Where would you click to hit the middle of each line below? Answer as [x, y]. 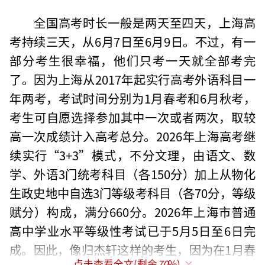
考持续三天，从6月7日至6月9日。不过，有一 [132, 41]
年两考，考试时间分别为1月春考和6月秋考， [132, 98]
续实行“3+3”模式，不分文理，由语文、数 [132, 155]
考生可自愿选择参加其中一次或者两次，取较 [132, 117]
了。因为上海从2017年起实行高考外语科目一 [132, 79]
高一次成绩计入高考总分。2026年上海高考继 [132, 136]
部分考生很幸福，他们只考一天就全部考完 [132, 60]
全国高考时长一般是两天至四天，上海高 [144, 22]
